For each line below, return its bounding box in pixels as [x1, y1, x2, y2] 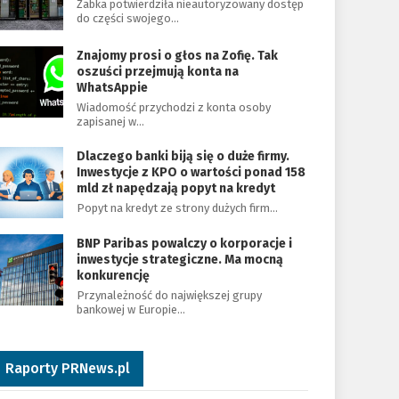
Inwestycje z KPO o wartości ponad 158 [76, 165, 305, 180]
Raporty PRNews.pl [4, 360, 130, 377]
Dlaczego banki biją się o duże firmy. [76, 149, 289, 164]
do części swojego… [76, 12, 179, 25]
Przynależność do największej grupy [76, 289, 262, 302]
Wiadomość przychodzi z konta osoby [76, 101, 271, 114]
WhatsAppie [76, 80, 148, 95]
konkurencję [76, 268, 150, 283]
